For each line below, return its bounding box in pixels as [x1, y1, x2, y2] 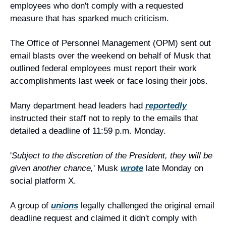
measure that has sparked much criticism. [10, 14, 169, 23]
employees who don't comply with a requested [10, 1, 183, 11]
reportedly [145, 101, 187, 110]
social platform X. [10, 176, 76, 186]
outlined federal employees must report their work [10, 64, 197, 73]
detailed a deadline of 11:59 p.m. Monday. [10, 126, 166, 136]
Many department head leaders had [10, 101, 145, 110]
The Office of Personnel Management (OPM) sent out [10, 38, 211, 48]
